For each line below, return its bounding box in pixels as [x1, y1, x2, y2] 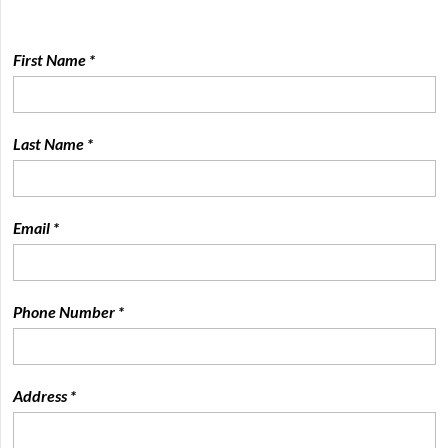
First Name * [13, 49, 96, 69]
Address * [13, 385, 77, 405]
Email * [13, 217, 60, 237]
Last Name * [13, 133, 94, 153]
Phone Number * [13, 301, 125, 321]
